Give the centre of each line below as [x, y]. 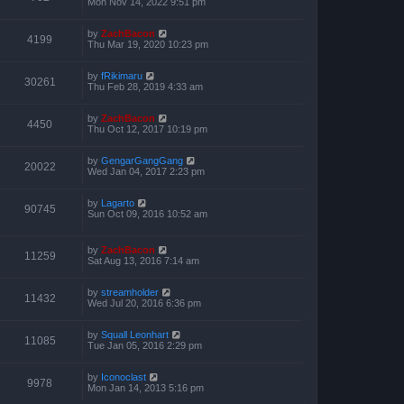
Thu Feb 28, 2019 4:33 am [145, 86]
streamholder [130, 293]
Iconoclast [124, 377]
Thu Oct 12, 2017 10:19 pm [147, 129]
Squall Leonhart [135, 335]
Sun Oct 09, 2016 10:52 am [147, 213]
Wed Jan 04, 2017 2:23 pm [146, 171]
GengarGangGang [142, 160]
